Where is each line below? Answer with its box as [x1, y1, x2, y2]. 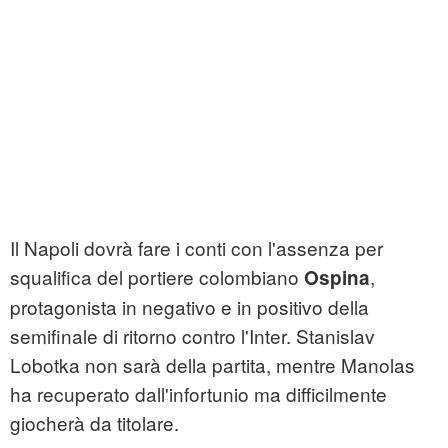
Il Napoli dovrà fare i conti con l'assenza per [10, 234, 383, 262]
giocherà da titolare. [10, 409, 179, 437]
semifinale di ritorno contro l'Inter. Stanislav [10, 322, 375, 350]
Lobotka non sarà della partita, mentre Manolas [10, 351, 415, 379]
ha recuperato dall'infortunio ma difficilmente [10, 380, 387, 408]
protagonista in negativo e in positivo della [10, 293, 369, 321]
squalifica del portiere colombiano [10, 263, 304, 291]
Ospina [304, 264, 370, 292]
